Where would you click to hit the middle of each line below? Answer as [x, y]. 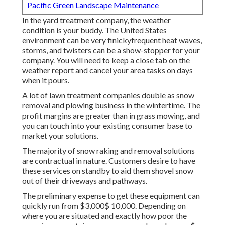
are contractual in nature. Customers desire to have [109, 161]
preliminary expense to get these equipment [112, 196]
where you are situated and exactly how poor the [104, 216]
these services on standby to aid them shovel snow [108, 171]
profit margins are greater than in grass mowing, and [111, 116]
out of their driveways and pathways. [85, 181]
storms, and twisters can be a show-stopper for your [111, 50]
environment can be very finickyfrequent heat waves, [112, 40]
